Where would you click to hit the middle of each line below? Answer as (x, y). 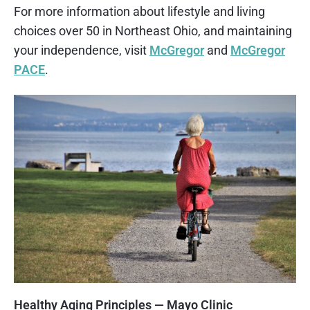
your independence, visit (82, 51)
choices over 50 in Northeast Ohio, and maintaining (153, 31)
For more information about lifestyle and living (139, 12)
